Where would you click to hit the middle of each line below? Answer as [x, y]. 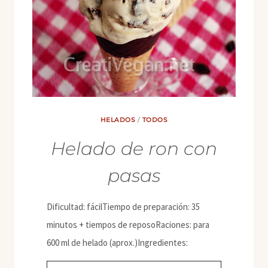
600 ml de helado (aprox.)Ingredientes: [117, 243]
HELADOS [118, 120]
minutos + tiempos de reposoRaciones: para [128, 225]
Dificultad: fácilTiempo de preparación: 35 [123, 207]
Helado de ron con [134, 149]
